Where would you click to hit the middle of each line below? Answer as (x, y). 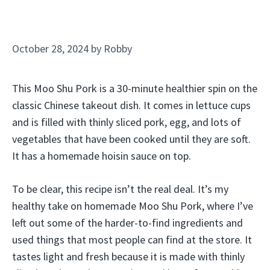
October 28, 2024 (50, 49)
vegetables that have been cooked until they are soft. (131, 139)
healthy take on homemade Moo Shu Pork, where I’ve (133, 206)
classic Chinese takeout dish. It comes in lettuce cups (131, 105)
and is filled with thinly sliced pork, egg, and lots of (127, 122)
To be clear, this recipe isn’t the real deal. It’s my (120, 189)
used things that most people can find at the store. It (132, 240)
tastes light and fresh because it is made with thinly (128, 256)
